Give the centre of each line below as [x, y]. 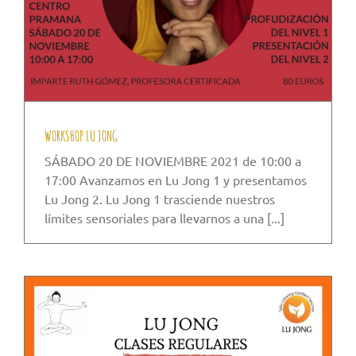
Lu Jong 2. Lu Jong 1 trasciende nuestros [160, 199]
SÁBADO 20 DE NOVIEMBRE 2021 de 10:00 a [173, 161]
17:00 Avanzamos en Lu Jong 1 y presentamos [176, 180]
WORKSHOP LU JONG [81, 136]
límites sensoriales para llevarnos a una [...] [164, 218]
